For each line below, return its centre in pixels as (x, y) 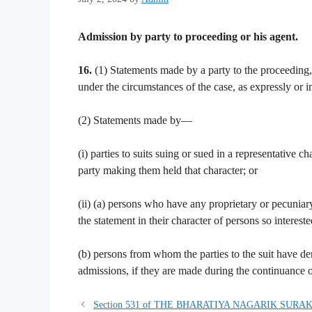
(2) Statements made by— (135, 120)
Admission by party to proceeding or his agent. (188, 36)
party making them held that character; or (168, 170)
